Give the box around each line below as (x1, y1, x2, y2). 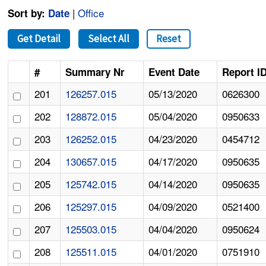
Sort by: (8, 6, 46, 21)
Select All (87, 32, 129, 46)
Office (78, 5, 104, 21)
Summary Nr (65, 65, 125, 80)
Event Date (148, 65, 200, 80)
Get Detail (17, 32, 61, 46)
